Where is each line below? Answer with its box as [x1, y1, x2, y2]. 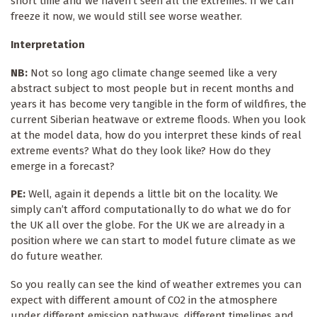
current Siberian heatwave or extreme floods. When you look [11, 113, 306, 126]
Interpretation [11, 38, 88, 51]
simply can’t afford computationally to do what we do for [11, 203, 291, 217]
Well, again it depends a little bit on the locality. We [25, 188, 278, 201]
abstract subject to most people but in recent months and [11, 81, 294, 95]
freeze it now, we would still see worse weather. [11, 9, 242, 23]
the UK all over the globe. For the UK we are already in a [11, 219, 285, 232]
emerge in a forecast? [11, 159, 115, 173]
